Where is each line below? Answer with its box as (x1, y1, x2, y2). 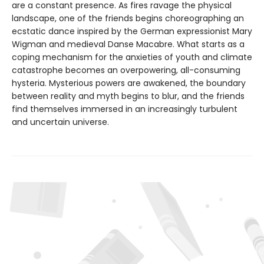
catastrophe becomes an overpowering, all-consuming (12, 64, 240, 76)
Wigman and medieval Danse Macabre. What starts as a (12, 38, 245, 50)
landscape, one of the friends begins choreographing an (12, 12, 244, 24)
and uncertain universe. (12, 115, 109, 128)
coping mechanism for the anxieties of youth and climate (12, 51, 252, 63)
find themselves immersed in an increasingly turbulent (12, 103, 237, 115)
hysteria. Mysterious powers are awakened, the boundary (12, 77, 246, 89)
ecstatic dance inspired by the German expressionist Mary (12, 25, 252, 37)
